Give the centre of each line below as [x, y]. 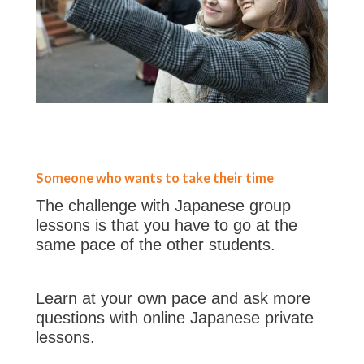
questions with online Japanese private [175, 317]
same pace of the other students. [156, 244]
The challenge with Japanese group [163, 205]
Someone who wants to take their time [155, 177]
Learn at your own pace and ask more [173, 298]
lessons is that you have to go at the [167, 225]
